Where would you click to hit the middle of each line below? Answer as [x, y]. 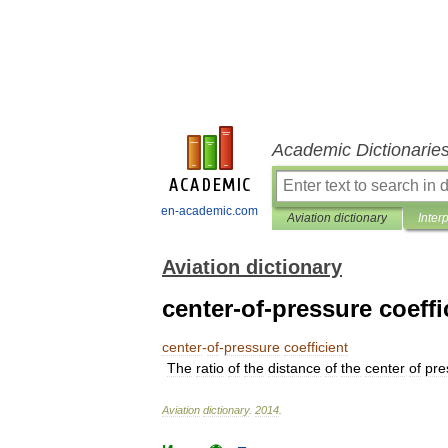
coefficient [316, 347]
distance [294, 368]
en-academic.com [209, 211]
